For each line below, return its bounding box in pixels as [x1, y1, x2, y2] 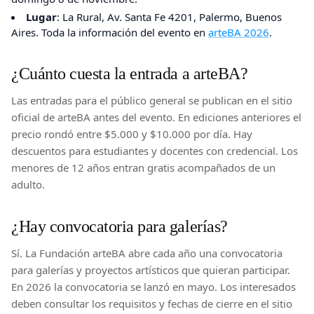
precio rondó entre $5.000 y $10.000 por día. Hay [11, 126, 252, 141]
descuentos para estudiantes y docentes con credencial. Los [11, 143, 298, 158]
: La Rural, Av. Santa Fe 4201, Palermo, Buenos [57, 9, 282, 24]
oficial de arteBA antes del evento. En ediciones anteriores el [11, 109, 301, 124]
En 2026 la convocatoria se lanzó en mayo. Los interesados [11, 279, 296, 294]
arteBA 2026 [208, 25, 269, 39]
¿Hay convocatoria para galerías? [11, 213, 228, 237]
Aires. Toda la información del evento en [11, 25, 208, 39]
